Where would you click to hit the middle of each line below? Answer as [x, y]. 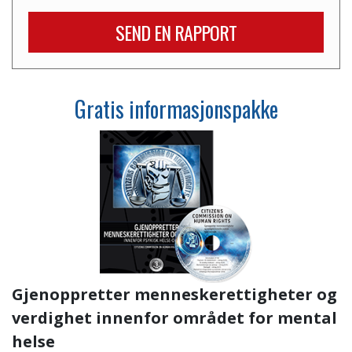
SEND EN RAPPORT [176, 32]
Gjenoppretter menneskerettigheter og [174, 295]
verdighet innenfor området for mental [174, 318]
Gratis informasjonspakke [176, 109]
